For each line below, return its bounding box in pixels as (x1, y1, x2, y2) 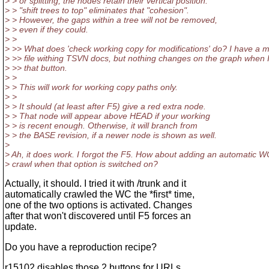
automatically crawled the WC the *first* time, (5, 189, 195, 199)
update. (5, 222, 37, 232)
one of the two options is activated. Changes (5, 200, 192, 210)
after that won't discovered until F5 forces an (5, 211, 191, 221)
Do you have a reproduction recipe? (5, 242, 157, 252)
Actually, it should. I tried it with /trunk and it (5, 178, 186, 189)
